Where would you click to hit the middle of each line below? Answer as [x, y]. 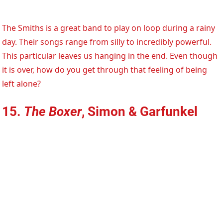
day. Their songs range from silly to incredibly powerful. [107, 42]
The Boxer [53, 111]
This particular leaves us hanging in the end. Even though [110, 56]
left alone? [22, 83]
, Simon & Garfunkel [140, 111]
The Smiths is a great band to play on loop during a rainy [109, 28]
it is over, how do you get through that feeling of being [105, 69]
